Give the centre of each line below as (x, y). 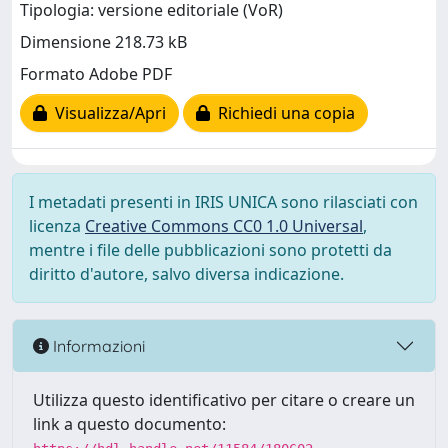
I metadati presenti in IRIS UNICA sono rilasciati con (223, 202)
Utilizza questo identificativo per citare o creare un (224, 400)
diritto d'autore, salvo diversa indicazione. (186, 274)
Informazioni (97, 345)
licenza (57, 226)
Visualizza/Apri (106, 113)
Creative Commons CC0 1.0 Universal (224, 226)
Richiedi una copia (282, 113)
